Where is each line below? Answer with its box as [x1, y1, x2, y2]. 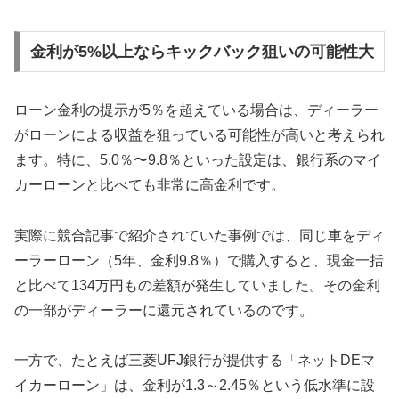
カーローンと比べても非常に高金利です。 [14, 176, 285, 192]
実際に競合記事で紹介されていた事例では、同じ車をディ [14, 227, 385, 243]
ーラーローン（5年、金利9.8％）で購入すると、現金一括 [14, 252, 384, 268]
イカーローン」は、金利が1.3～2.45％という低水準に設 [14, 378, 375, 394]
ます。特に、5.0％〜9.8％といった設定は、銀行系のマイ [14, 151, 381, 167]
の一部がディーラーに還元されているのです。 [14, 302, 313, 318]
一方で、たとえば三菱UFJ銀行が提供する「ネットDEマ [14, 353, 375, 369]
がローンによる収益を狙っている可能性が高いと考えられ [14, 126, 385, 142]
